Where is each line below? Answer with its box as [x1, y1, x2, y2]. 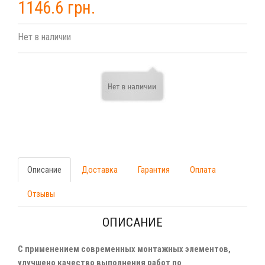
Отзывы [27, 189, 55, 199]
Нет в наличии [18, 31, 71, 43]
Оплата [190, 164, 216, 175]
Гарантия [138, 164, 170, 175]
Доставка [82, 164, 118, 175]
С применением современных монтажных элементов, [18, 244, 231, 254]
